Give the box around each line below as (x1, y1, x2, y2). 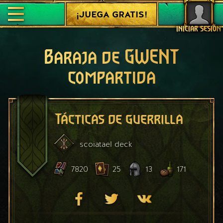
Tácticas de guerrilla (55, 113, 183, 125)
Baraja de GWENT (44, 50, 179, 66)
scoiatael (80, 138, 112, 149)
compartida (67, 70, 156, 86)
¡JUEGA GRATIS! (76, 8, 147, 20)
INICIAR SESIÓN (176, 26, 221, 32)
